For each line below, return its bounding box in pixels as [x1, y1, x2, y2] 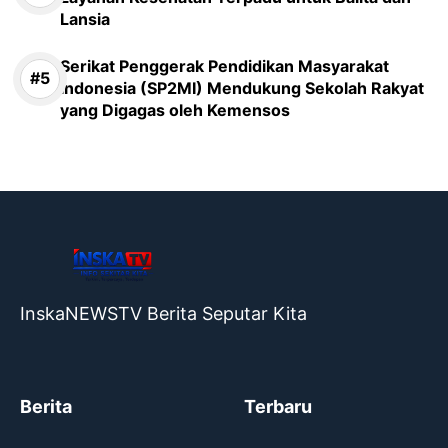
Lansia [60, 8, 110, 29]
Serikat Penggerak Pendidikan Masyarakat [60, 55, 389, 76]
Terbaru [244, 395, 312, 417]
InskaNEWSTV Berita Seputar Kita [20, 302, 307, 324]
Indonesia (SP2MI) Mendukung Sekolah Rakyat [60, 77, 424, 98]
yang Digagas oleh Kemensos [60, 99, 290, 120]
